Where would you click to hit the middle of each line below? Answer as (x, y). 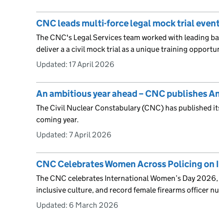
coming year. (57, 119)
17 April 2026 (92, 64)
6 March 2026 (94, 205)
